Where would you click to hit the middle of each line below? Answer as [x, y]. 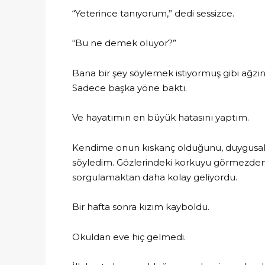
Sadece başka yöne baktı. [130, 88]
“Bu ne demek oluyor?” [124, 43]
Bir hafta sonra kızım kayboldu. [141, 207]
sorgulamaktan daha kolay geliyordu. [155, 177]
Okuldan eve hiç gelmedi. [129, 237]
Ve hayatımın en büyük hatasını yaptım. [161, 117]
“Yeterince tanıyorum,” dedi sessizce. [153, 13]
